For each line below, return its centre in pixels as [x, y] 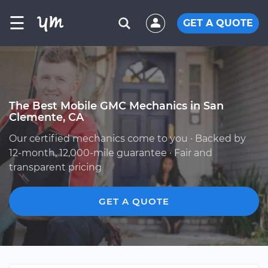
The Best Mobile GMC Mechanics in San [116, 106]
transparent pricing [55, 167]
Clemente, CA [46, 117]
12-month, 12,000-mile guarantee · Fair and [111, 153]
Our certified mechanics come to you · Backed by [127, 138]
